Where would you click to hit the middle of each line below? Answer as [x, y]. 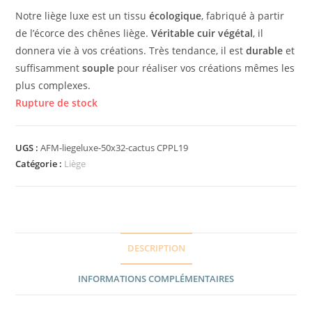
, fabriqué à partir [243, 16]
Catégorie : [40, 164]
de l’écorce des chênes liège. [84, 33]
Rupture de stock [57, 103]
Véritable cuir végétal [202, 33]
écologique [175, 16]
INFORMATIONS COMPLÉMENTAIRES [156, 279]
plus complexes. [53, 86]
